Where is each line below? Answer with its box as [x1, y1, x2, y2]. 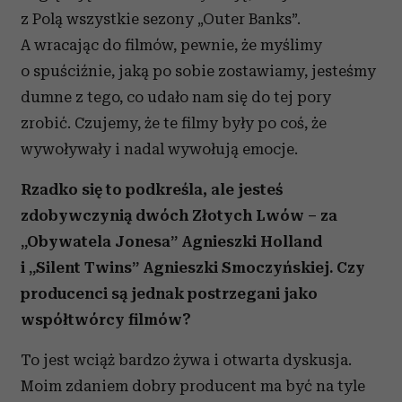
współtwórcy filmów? [21, 310, 191, 328]
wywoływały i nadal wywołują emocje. [21, 140, 298, 158]
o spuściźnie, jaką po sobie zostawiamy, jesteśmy [21, 62, 376, 80]
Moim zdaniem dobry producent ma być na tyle [21, 377, 365, 395]
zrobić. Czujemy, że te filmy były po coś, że [21, 114, 327, 132]
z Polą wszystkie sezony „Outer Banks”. [21, 10, 301, 28]
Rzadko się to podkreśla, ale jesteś [21, 180, 283, 198]
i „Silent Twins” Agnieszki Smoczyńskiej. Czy [21, 258, 365, 276]
